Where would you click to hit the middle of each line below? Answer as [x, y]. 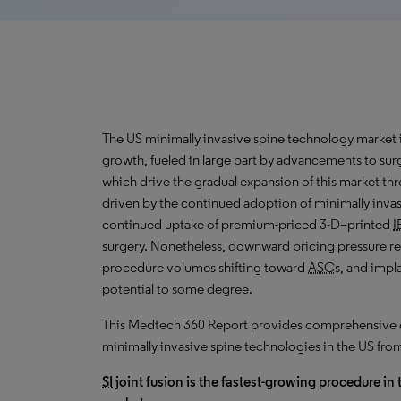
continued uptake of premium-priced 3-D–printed [247, 224]
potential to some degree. [177, 289]
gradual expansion [247, 181]
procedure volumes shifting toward [205, 267]
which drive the [148, 181]
